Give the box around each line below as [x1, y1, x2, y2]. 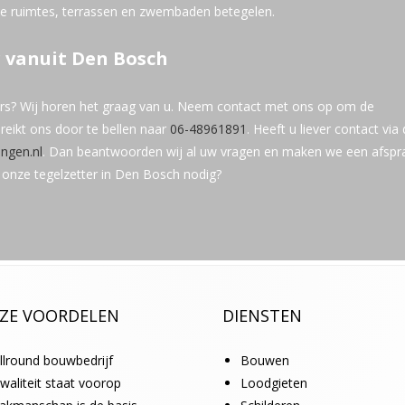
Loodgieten [240, 373, 308, 391]
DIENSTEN [222, 304, 303, 326]
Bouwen [240, 351, 290, 369]
